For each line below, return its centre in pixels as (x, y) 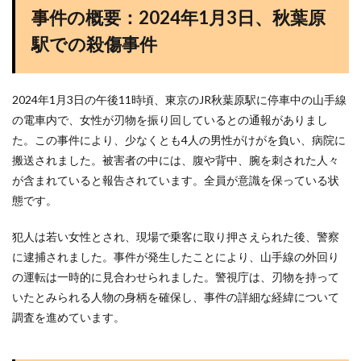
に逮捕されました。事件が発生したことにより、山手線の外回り (176, 257)
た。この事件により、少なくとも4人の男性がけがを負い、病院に (179, 140)
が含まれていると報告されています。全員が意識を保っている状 (176, 180)
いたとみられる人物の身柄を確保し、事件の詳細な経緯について (176, 297)
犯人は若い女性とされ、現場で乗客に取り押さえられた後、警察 (176, 237)
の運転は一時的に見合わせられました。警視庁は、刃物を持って (176, 277)
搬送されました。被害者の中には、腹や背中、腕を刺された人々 (176, 160)
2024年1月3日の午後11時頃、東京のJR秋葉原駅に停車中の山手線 (179, 100)
